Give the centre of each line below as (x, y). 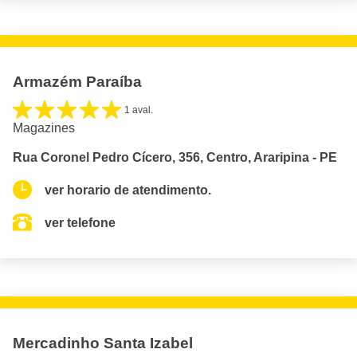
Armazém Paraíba (77, 81)
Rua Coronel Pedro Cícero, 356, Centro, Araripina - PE (175, 157)
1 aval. (139, 110)
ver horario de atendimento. (128, 190)
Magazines (44, 127)
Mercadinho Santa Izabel (103, 343)
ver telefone (80, 222)
